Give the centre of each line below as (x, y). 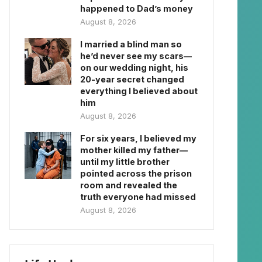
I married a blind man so (131, 44)
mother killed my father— (134, 150)
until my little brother (125, 162)
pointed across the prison (136, 173)
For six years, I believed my (138, 138)
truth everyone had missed (138, 197)
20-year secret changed (132, 79)
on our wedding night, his (134, 68)
